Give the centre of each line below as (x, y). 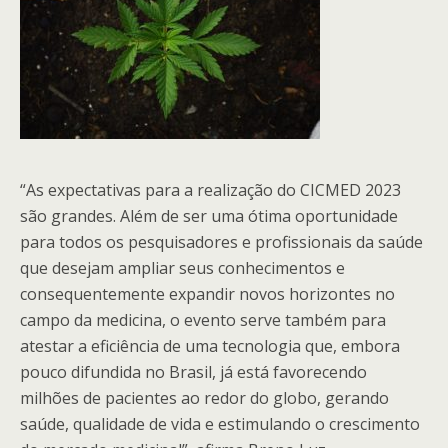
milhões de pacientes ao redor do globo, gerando (204, 398)
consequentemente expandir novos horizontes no (207, 294)
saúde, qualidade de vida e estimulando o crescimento (220, 424)
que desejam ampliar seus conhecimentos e (182, 268)
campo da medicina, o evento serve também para (203, 320)
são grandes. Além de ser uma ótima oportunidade (209, 216)
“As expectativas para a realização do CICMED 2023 (210, 190)
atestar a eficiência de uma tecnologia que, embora (210, 346)
